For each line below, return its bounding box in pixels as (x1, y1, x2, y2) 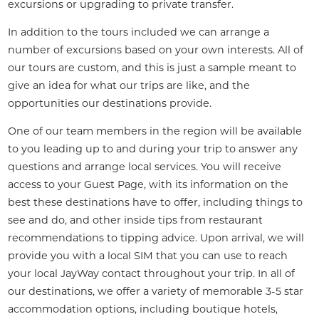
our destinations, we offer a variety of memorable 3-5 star (7, 285, 303, 298)
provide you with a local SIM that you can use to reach (7, 249, 288, 263)
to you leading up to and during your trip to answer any (7, 142, 298, 156)
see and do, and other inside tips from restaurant (7, 214, 263, 227)
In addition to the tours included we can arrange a (7, 25, 269, 38)
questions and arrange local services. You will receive (7, 160, 281, 174)
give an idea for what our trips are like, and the (7, 78, 250, 92)
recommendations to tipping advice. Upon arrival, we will (7, 231, 304, 245)
